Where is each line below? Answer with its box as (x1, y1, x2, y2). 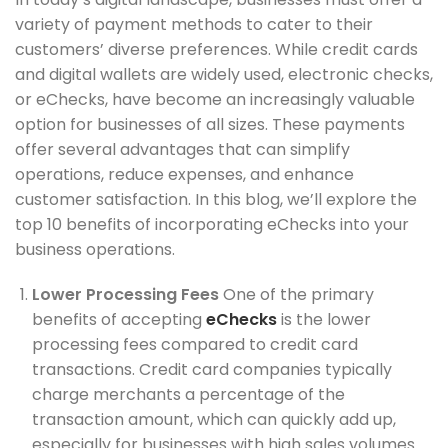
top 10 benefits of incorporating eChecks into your (15, 213, 409, 236)
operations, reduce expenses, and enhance (15, 163, 354, 186)
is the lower (277, 308, 371, 331)
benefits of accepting (32, 308, 206, 331)
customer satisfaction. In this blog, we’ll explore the (15, 188, 417, 211)
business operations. (15, 238, 175, 261)
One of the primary (219, 283, 374, 306)
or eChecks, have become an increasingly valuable (15, 88, 415, 111)
